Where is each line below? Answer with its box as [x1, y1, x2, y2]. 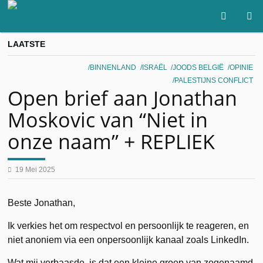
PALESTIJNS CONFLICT [174, 76, 253, 85]
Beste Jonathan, [8, 197, 76, 208]
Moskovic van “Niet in [8, 106, 208, 133]
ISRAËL [141, 63, 167, 72]
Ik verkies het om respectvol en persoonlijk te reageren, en [8, 220, 249, 231]
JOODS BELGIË [173, 63, 224, 72]
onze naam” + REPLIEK [8, 128, 215, 155]
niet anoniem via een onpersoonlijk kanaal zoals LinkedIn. [8, 234, 249, 245]
